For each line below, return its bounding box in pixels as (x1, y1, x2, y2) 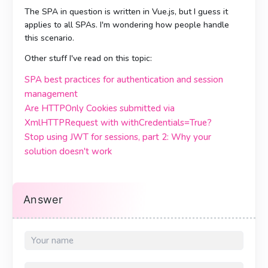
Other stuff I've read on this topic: (25, 53, 152, 64)
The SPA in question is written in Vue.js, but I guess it (25, 6, 228, 17)
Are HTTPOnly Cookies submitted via (25, 102, 175, 114)
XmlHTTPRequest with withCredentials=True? (25, 117, 212, 129)
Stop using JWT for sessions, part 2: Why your (25, 131, 211, 143)
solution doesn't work (25, 145, 112, 157)
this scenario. (25, 32, 74, 44)
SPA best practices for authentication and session (25, 74, 223, 86)
